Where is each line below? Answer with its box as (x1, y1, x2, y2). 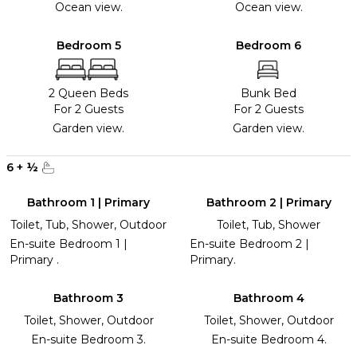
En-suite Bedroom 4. (210, 332, 327, 347)
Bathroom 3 (53, 291, 124, 306)
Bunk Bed (241, 86, 296, 101)
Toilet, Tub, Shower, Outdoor (10, 218, 167, 233)
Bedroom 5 (56, 38, 121, 53)
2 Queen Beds (49, 86, 128, 101)
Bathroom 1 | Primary (27, 195, 150, 210)
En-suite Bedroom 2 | (190, 237, 309, 252)
